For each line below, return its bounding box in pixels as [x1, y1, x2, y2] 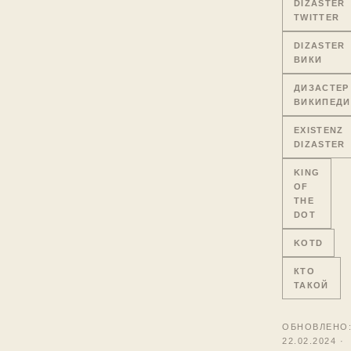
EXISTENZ [294, 125, 344, 135]
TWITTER [294, 12, 340, 22]
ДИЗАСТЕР [294, 82, 349, 92]
